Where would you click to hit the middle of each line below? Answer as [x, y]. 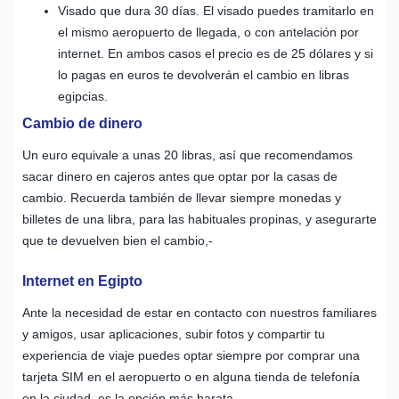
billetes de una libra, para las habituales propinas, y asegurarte [199, 219]
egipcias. [83, 96]
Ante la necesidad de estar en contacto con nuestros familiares [199, 312]
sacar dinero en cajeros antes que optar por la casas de [180, 176]
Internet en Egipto [82, 281]
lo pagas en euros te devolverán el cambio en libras [204, 74]
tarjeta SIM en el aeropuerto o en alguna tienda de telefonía [191, 376]
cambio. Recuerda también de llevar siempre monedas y [182, 197]
